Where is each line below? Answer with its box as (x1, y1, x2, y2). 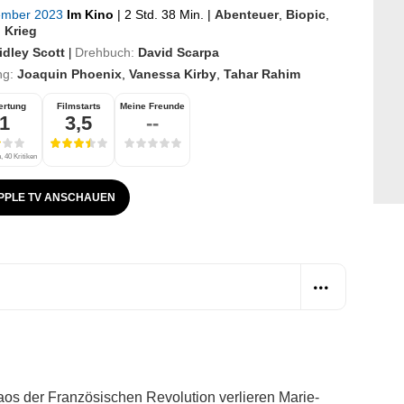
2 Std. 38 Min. (121, 6, 207, 22)
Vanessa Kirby (129, 66, 216, 81)
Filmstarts (56, 100, 101, 111)
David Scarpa (138, 44, 219, 60)
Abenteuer (215, 6, 279, 22)
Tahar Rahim (224, 66, 300, 81)
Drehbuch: (75, 44, 134, 60)
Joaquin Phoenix (17, 66, 122, 81)
